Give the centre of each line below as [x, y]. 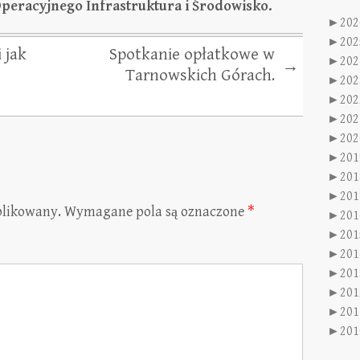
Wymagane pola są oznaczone [154, 212]
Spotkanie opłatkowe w [192, 55]
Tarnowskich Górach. [200, 76]
